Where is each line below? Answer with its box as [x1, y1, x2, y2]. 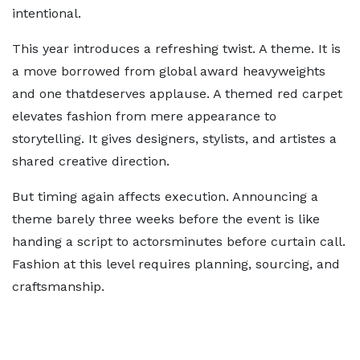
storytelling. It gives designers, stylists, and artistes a [12, 131, 337, 146]
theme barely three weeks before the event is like [12, 211, 320, 227]
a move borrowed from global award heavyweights [12, 63, 325, 79]
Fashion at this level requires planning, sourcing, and [12, 256, 340, 272]
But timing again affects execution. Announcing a [12, 189, 318, 204]
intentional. [12, 6, 81, 21]
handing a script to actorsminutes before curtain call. [12, 234, 346, 249]
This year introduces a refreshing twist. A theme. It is [12, 41, 341, 56]
